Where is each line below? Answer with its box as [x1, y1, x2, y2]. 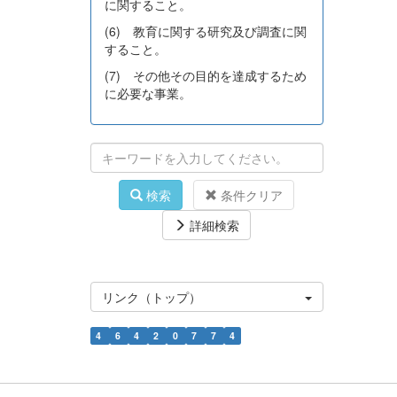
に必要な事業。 [105, 84, 191, 103]
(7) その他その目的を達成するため [105, 66, 307, 85]
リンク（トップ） [102, 288, 201, 307]
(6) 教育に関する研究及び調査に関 [105, 22, 307, 41]
